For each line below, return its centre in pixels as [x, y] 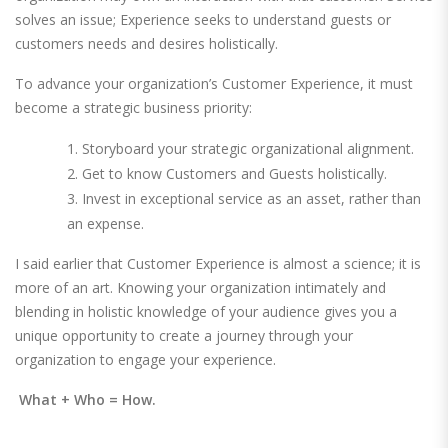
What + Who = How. [87, 400]
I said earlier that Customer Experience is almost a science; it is [218, 264]
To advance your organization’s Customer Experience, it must [214, 84]
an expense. [105, 224]
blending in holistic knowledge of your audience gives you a [206, 312]
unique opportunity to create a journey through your [184, 336]
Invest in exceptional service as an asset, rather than [251, 199]
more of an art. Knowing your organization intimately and [200, 288]
